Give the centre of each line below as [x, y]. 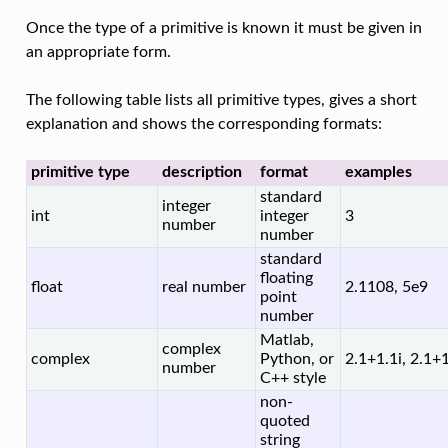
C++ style [292, 378]
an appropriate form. [98, 52]
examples [378, 172]
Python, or [296, 359]
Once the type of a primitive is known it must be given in [223, 28]
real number [203, 287]
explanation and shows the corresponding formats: [203, 124]
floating [286, 278]
